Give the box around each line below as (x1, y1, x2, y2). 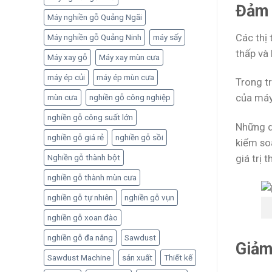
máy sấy (153, 33, 182, 42)
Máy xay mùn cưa (99, 53, 160, 62)
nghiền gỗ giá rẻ (47, 133, 104, 142)
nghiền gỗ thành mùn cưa (47, 173, 137, 182)
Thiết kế (164, 253, 192, 262)
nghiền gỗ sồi (115, 133, 163, 142)
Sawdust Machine (47, 253, 110, 262)
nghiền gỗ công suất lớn (47, 113, 133, 122)
